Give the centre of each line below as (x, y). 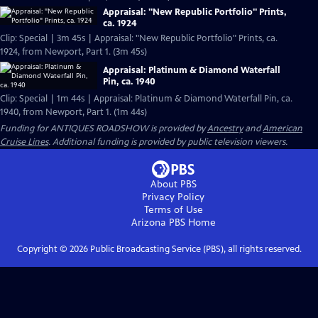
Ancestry (225, 128)
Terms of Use (173, 210)
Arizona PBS (158, 223)
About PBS (173, 184)
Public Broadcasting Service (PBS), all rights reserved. (194, 249)
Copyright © (43, 249)
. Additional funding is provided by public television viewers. (168, 142)
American (283, 128)
